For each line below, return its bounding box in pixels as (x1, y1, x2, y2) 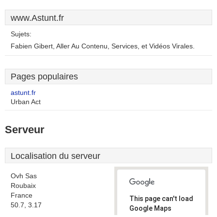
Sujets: (11, 31, 31, 38)
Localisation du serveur (11, 151, 100, 161)
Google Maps (129, 204, 171, 212)
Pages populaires (11, 72, 78, 81)
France (11, 192, 32, 199)
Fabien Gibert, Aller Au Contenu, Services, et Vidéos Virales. (11, 43, 195, 50)
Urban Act (11, 98, 41, 106)
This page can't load (129, 195, 193, 202)
